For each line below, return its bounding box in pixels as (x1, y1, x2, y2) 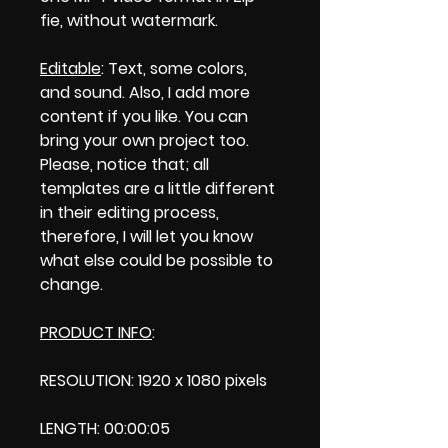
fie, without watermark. (40, 8, 218, 32)
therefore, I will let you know (40, 224, 253, 248)
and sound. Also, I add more (40, 80, 250, 104)
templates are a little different (40, 176, 275, 200)
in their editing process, (40, 200, 219, 224)
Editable (40, 56, 101, 80)
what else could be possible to (40, 248, 273, 272)
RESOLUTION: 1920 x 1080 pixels (40, 368, 267, 392)
